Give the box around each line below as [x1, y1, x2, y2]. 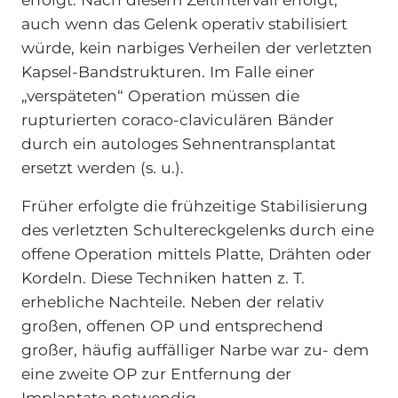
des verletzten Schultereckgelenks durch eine [20, 219, 374, 239]
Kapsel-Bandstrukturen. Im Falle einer [20, 61, 314, 81]
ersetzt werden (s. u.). [20, 157, 184, 177]
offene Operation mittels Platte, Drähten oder [20, 243, 371, 263]
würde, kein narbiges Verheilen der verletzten [20, 37, 372, 57]
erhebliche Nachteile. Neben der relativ [20, 291, 323, 311]
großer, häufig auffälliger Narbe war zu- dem [20, 339, 369, 359]
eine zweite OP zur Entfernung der [20, 363, 291, 383]
